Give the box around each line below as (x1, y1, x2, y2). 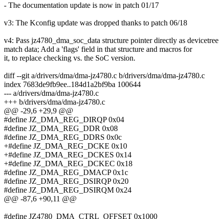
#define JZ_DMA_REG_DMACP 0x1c (4, 168, 128, 177)
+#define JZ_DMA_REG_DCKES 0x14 (4, 151, 131, 159)
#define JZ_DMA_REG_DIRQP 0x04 (4, 115, 124, 124)
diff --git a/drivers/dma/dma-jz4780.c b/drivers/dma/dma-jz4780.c (4, 71, 205, 80)
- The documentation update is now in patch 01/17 (4, 1, 159, 10)
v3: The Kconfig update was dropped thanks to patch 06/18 (4, 19, 187, 27)
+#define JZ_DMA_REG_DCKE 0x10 (4, 142, 127, 151)
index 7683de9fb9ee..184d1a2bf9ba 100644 (4, 80, 141, 89)
